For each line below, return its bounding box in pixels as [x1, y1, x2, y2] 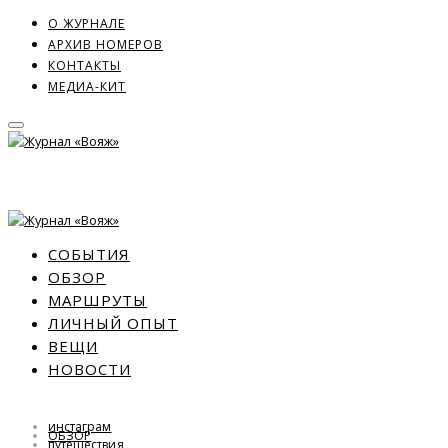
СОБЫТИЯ [48, 244, 130, 265]
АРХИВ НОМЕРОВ [48, 35, 163, 53]
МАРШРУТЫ [48, 290, 147, 311]
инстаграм [48, 418, 112, 435]
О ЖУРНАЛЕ [48, 14, 125, 32]
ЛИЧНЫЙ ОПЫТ [48, 313, 178, 334]
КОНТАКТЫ [48, 56, 121, 74]
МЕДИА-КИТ [48, 77, 126, 95]
